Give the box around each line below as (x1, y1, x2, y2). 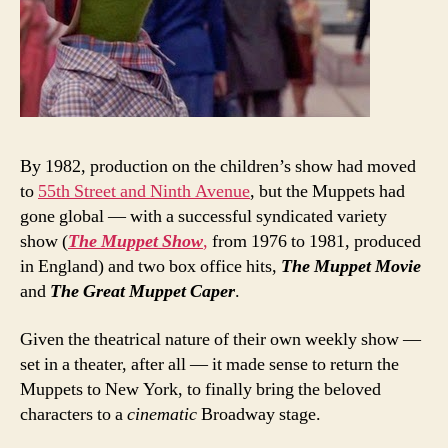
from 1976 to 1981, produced (208, 230, 421, 254)
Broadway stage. (201, 402, 321, 426)
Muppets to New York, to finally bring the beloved (20, 377, 381, 401)
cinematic (127, 402, 201, 426)
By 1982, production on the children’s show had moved (20, 155, 416, 179)
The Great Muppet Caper (50, 280, 235, 304)
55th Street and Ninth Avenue (38, 180, 250, 204)
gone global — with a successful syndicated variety (20, 205, 387, 229)
